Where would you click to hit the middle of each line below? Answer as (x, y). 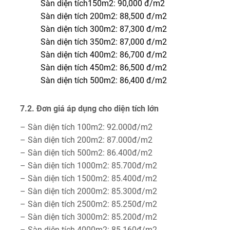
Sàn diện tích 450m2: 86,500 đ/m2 (104, 67)
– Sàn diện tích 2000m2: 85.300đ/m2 (89, 191)
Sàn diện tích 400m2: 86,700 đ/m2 (104, 54)
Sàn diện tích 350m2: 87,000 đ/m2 (104, 42)
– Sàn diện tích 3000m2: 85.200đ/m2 (89, 217)
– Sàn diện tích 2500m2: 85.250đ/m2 (89, 204)
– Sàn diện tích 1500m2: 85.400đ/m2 (89, 178)
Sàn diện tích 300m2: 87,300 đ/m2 (104, 29)
